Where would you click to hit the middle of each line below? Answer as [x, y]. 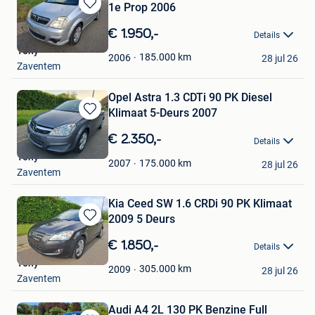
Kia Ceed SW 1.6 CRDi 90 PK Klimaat [200, 204]
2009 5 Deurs [142, 219]
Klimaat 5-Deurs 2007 [163, 113]
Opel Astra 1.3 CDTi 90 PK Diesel [190, 98]
